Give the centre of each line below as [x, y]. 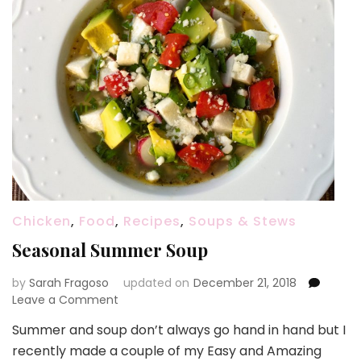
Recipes [152, 221]
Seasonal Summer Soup [110, 250]
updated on [156, 283]
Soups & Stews [243, 221]
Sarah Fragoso [69, 283]
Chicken [41, 221]
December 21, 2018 [245, 283]
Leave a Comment [65, 300]
